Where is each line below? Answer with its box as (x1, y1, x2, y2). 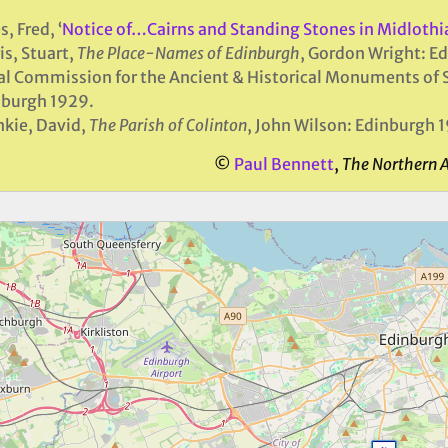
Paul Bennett (234, 154, 335, 174)
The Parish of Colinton (88, 115, 247, 135)
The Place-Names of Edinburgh (76, 43, 300, 63)
